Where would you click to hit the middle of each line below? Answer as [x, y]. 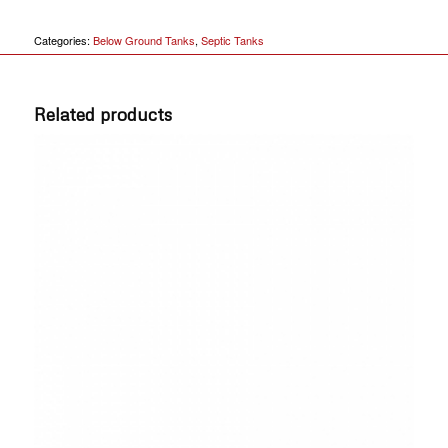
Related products [102, 114]
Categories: [63, 40]
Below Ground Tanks [143, 40]
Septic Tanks [232, 40]
